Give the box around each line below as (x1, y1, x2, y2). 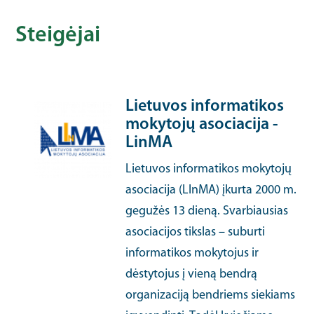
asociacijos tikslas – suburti (125, 226, 266, 239)
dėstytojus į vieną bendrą (125, 268, 258, 281)
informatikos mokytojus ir (125, 247, 259, 260)
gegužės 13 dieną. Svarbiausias (125, 205, 289, 218)
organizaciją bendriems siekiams (125, 289, 296, 302)
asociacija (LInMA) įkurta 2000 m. (125, 184, 297, 197)
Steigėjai (15, 25, 101, 47)
